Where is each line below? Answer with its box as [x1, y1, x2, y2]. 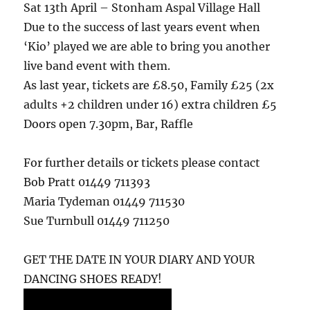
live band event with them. [24, 58, 171, 73]
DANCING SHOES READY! [24, 271, 163, 286]
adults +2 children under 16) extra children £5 [24, 97, 277, 111]
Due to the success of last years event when [24, 19, 261, 34]
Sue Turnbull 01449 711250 [24, 213, 170, 228]
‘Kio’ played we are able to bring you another [24, 39, 271, 53]
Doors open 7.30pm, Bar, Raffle [24, 116, 194, 131]
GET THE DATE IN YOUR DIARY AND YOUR [24, 252, 255, 266]
